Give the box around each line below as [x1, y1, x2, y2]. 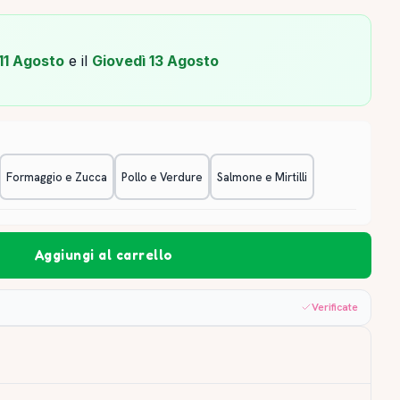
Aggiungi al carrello [34, 246, 173, 264]
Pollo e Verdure [121, 169, 203, 185]
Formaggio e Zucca [6, 169, 107, 185]
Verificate [312, 299, 358, 314]
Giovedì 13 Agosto [92, 52, 219, 71]
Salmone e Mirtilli [217, 169, 307, 185]
